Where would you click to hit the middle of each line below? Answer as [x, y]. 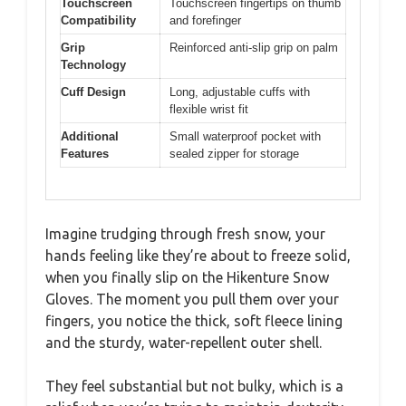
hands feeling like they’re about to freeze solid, [198, 255]
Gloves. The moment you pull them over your [192, 299]
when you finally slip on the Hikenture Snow [187, 277]
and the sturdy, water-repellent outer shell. [184, 342]
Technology [93, 65]
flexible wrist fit [209, 109]
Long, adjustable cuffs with [240, 92]
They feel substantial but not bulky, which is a [194, 386]
